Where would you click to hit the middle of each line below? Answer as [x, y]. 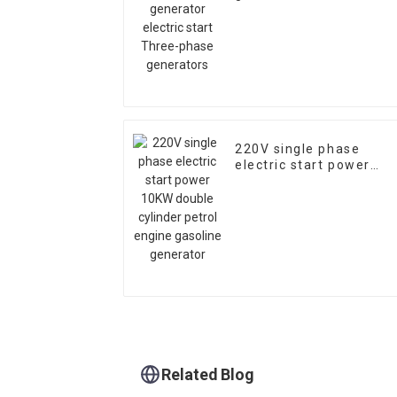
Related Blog [208, 374]
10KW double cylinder [308, 181]
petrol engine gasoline [311, 197]
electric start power [303, 165]
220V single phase [298, 149]
